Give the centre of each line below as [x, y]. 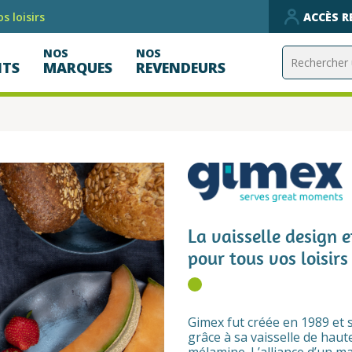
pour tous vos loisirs [268, 258]
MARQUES [78, 67]
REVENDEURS [181, 67]
